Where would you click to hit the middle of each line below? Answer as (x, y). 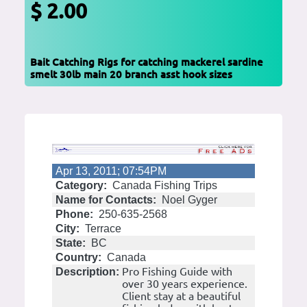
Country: (78, 257)
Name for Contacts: (106, 199)
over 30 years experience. (185, 283)
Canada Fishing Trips (163, 185)
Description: (87, 271)
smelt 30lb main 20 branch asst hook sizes (131, 74)
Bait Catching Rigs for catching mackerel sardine (147, 62)
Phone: (74, 214)
